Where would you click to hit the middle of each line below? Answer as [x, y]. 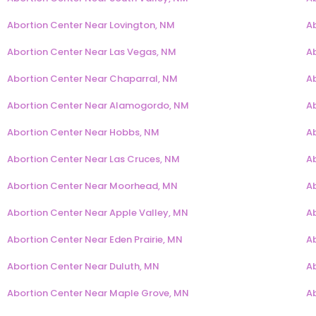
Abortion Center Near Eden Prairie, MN [95, 240]
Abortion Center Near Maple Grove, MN [98, 293]
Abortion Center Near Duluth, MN [83, 267]
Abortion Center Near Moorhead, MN [92, 186]
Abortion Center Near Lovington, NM [91, 25]
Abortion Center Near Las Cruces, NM [93, 159]
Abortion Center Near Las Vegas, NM [92, 52]
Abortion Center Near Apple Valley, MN [98, 213]
